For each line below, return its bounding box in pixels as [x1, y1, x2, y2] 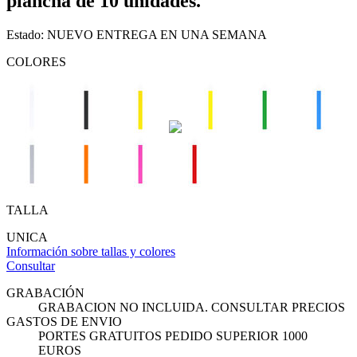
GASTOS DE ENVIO [6, 314, 122, 328]
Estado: [6, 27, 47, 41]
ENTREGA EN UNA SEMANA [93, 27, 267, 41]
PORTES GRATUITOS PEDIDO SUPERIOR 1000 [38, 328, 308, 343]
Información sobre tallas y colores [6, 244, 175, 258]
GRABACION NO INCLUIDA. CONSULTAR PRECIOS [38, 300, 345, 314]
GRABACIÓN [6, 285, 84, 300]
